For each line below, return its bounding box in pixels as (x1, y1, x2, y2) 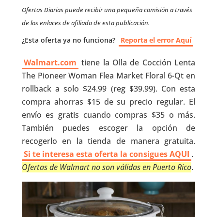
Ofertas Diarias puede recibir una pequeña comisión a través (21, 5, 192, 14)
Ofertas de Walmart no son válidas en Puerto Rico (21, 162, 191, 172)
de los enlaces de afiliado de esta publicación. (21, 18, 150, 27)
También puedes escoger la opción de (21, 123, 196, 133)
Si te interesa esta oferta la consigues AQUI (23, 149, 189, 159)
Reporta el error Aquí (120, 35, 191, 45)
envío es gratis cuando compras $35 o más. (21, 109, 196, 120)
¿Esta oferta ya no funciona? (21, 35, 115, 45)
